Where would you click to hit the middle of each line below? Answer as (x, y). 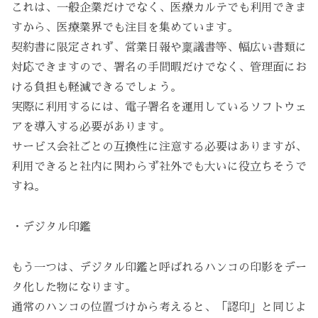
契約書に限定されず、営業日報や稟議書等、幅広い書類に (159, 48)
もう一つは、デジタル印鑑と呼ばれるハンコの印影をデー (159, 267)
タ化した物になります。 (74, 287)
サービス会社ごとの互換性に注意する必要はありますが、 (159, 147)
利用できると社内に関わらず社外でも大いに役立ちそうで (159, 167)
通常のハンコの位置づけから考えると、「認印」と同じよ (159, 307)
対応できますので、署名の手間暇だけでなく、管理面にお (159, 68)
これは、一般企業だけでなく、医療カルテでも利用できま (159, 8)
